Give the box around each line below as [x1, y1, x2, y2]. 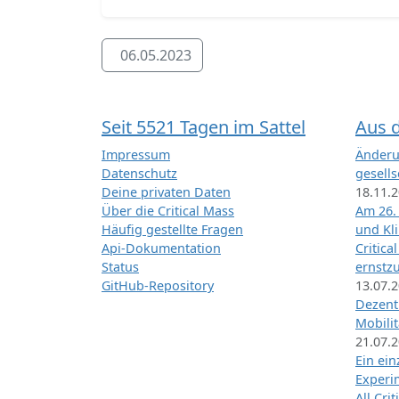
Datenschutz [102, 165, 177, 183]
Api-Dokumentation [102, 240, 221, 257]
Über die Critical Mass [102, 202, 234, 220]
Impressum [102, 146, 170, 164]
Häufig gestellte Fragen [102, 221, 243, 239]
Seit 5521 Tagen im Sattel [102, 115, 305, 140]
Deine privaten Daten [102, 183, 231, 201]
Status [102, 258, 139, 276]
